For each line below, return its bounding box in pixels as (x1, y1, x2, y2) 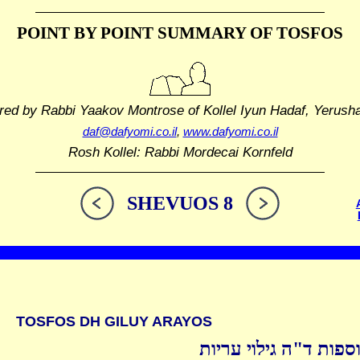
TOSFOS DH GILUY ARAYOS (16, 313, 212, 330)
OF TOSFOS (246, 23, 343, 43)
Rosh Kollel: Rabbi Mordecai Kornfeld (67, 145, 292, 160)
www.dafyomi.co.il (182, 125, 278, 139)
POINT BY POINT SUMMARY (17, 23, 246, 43)
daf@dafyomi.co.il (82, 125, 177, 139)
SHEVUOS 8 (127, 193, 233, 215)
